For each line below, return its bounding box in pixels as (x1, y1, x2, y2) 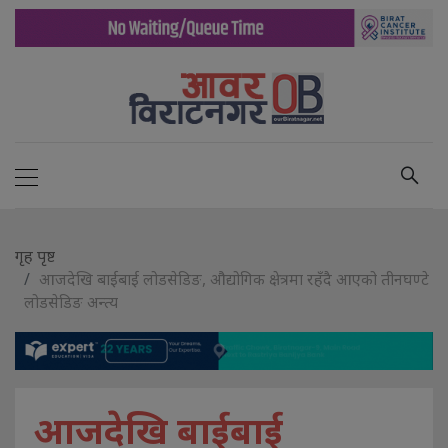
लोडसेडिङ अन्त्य (24, 291, 118, 314)
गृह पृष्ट (15, 245, 55, 268)
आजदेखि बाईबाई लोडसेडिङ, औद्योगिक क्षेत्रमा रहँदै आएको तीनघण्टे (39, 268, 429, 291)
